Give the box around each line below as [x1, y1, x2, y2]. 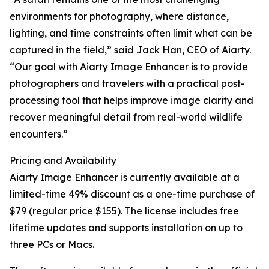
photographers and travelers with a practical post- [10, 77, 245, 90]
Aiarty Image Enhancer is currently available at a [10, 171, 240, 184]
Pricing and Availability [10, 154, 116, 167]
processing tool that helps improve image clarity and [10, 94, 253, 107]
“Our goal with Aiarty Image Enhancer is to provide [10, 61, 248, 73]
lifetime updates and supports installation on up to [10, 222, 243, 234]
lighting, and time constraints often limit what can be [10, 27, 252, 40]
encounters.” [10, 128, 68, 141]
